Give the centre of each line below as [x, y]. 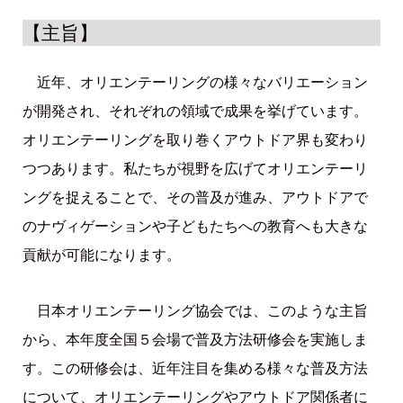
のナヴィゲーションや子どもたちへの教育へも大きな [195, 225]
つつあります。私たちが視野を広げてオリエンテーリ [195, 168]
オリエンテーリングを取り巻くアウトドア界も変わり [195, 139]
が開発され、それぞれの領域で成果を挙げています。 [195, 110]
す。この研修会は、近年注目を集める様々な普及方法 [195, 368]
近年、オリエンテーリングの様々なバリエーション [195, 81]
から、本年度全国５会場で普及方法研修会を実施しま [195, 340]
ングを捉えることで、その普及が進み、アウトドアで [195, 197]
